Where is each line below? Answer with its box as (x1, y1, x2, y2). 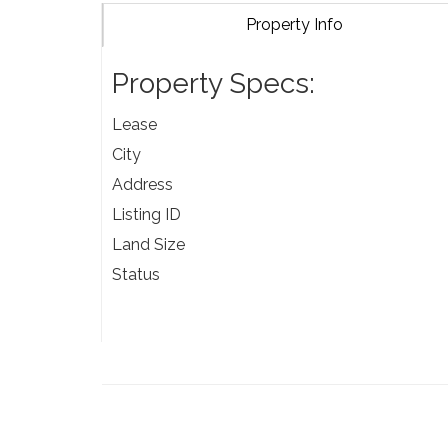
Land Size (112, 235, 185, 255)
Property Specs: (112, 67, 315, 101)
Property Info (245, 15, 343, 35)
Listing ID (112, 205, 181, 225)
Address (112, 175, 173, 195)
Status (112, 265, 160, 285)
